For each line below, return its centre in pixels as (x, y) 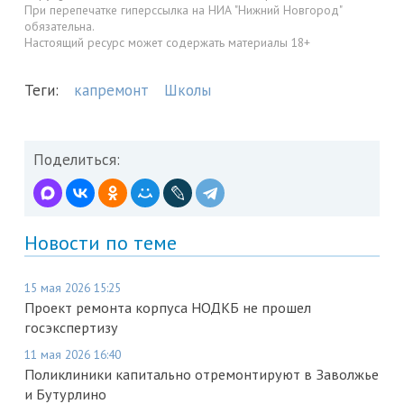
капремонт (111, 91)
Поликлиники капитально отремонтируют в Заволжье (202, 375)
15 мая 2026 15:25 (73, 288)
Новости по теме (101, 243)
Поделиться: (77, 160)
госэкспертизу (71, 328)
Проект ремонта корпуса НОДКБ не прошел (168, 308)
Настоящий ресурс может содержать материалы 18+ (167, 42)
